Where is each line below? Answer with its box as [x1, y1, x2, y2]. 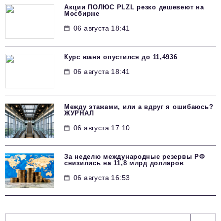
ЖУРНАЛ [64, 110, 94, 117]
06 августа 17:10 [74, 124, 130, 132]
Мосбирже [64, 10, 100, 18]
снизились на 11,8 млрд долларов [64, 159, 184, 167]
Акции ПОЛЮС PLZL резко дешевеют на [64, 3, 204, 11]
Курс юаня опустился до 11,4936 [64, 53, 178, 61]
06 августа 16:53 [74, 174, 130, 182]
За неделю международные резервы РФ [64, 153, 205, 161]
